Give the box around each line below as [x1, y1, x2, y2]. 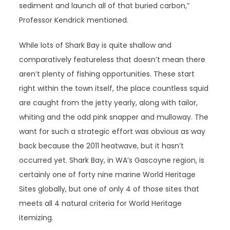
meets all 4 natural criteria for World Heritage [19, 198, 182, 208]
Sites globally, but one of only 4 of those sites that [19, 184, 200, 194]
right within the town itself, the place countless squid [19, 83, 209, 93]
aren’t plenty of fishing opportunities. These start [19, 69, 195, 79]
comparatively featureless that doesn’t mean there [19, 54, 206, 65]
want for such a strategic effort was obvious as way [19, 126, 206, 137]
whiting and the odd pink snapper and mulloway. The [19, 112, 209, 122]
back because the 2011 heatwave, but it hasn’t [19, 141, 184, 151]
